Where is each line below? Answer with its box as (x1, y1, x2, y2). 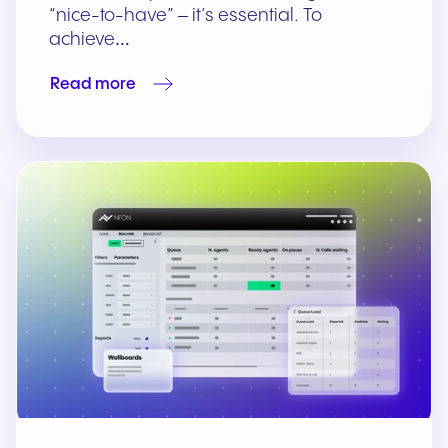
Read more (50, 75, 136, 93)
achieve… (49, 30, 130, 50)
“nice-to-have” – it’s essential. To (49, 6, 322, 26)
